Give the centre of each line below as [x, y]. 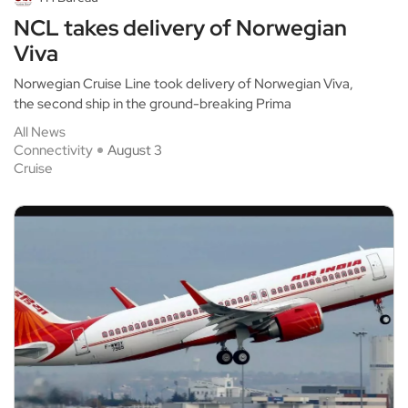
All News [40, 133]
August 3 [135, 151]
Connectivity [53, 151]
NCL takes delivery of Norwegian [180, 28]
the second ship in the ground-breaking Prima [153, 104]
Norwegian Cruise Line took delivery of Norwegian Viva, [184, 84]
